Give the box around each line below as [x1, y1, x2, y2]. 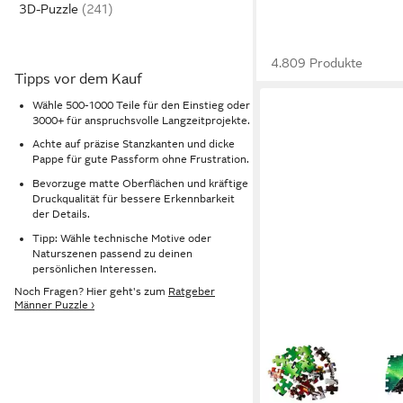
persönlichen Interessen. [32, 262, 157, 275]
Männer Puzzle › [14, 299, 94, 312]
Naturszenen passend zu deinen [32, 246, 193, 260]
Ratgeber [168, 285, 215, 299]
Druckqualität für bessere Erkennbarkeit [32, 192, 235, 205]
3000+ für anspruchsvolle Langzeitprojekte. [32, 113, 250, 127]
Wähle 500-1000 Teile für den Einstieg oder [32, 98, 250, 112]
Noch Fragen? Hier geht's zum [14, 285, 168, 299]
